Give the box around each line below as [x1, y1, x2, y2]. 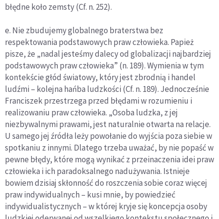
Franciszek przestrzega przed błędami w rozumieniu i [5, 95, 192, 107]
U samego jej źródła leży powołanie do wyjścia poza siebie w [5, 131, 212, 142]
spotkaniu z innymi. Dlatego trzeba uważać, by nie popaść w [5, 142, 214, 153]
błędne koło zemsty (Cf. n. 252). [5, 1, 112, 13]
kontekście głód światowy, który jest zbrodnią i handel [5, 72, 196, 83]
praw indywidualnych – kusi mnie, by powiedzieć [5, 189, 175, 200]
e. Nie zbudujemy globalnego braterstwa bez [5, 25, 163, 36]
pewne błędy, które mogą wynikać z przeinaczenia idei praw [5, 154, 214, 165]
